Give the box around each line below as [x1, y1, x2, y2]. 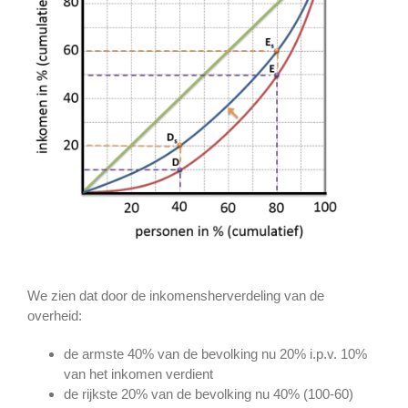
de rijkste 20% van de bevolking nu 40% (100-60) [64, 386, 353, 403]
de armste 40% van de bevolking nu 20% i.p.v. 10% [64, 346, 367, 362]
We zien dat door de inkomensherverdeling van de [27, 288, 324, 304]
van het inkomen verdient [64, 366, 213, 382]
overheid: [27, 308, 82, 324]
